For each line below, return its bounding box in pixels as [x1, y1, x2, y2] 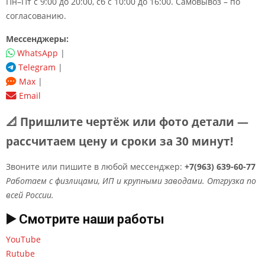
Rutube [6, 248, 35, 259]
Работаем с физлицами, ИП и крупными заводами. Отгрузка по [6, 175, 256, 186]
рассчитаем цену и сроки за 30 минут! [6, 133, 233, 149]
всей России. [6, 189, 54, 201]
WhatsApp [15, 47, 58, 59]
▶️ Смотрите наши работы [6, 212, 164, 227]
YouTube [6, 234, 41, 245]
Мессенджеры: [6, 33, 69, 44]
